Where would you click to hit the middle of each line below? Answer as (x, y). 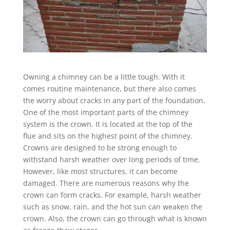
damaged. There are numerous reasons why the (106, 183)
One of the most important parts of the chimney (106, 112)
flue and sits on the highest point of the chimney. (108, 136)
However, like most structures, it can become (100, 171)
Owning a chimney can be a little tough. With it (104, 76)
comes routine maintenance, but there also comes (109, 88)
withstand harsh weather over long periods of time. (111, 159)
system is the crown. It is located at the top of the (108, 124)
